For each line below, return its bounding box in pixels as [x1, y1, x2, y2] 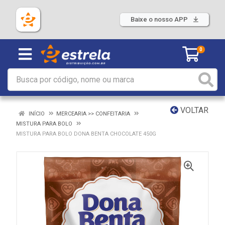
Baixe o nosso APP [131, 16, 189, 23]
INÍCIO [27, 110, 45, 117]
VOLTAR [178, 105, 208, 115]
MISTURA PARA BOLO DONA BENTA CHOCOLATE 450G [16, 131, 156, 137]
